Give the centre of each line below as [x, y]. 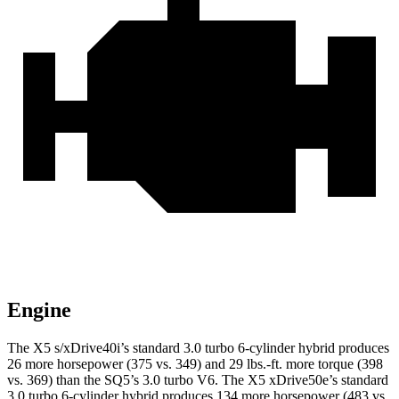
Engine [39, 310]
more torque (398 [333, 364]
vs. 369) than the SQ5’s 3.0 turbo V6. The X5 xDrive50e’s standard [198, 380]
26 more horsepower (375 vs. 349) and [118, 364]
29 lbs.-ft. [256, 364]
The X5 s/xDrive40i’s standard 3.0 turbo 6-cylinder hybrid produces [198, 348]
